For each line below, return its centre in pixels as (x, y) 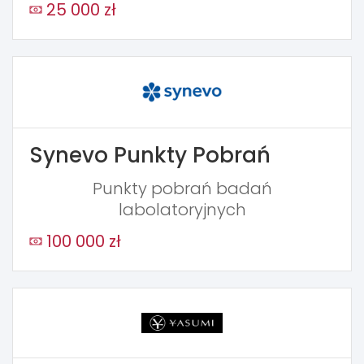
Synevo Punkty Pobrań (150, 156)
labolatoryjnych (182, 210)
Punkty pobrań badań (182, 189)
